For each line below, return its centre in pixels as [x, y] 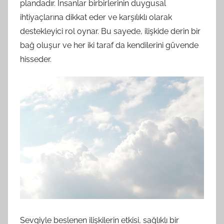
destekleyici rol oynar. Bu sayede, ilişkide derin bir [110, 31]
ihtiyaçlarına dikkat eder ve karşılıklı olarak [96, 17]
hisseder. [36, 59]
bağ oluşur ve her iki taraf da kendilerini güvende [109, 45]
